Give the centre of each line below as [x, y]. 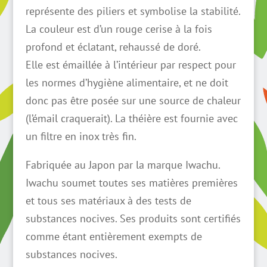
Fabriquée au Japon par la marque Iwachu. [123, 165]
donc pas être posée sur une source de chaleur [133, 100]
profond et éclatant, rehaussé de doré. [113, 47]
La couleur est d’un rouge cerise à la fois [119, 29]
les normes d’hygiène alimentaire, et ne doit [127, 83]
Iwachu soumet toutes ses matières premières [131, 183]
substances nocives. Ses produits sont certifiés [133, 218]
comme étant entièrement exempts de [114, 236]
